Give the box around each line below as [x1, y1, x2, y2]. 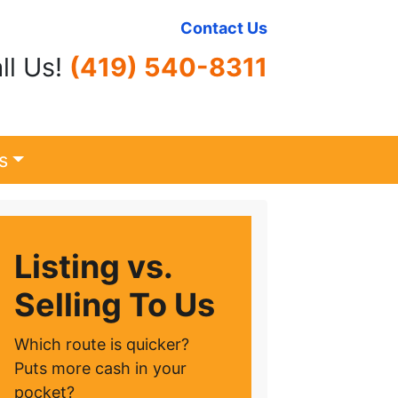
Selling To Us [14, 284, 215, 324]
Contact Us [180, 19, 267, 37]
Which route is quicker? [14, 334, 189, 354]
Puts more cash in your [14, 358, 187, 378]
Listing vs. [14, 246, 172, 286]
